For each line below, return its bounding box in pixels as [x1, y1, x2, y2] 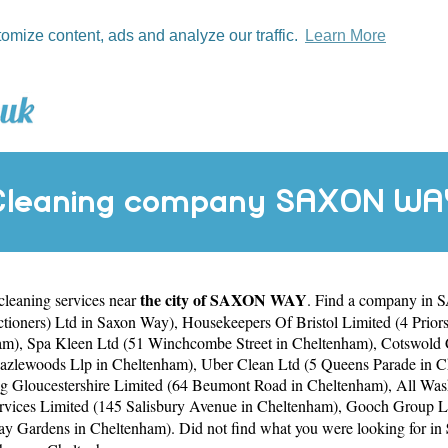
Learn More [304, 26, 386, 44]
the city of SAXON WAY [140, 287, 307, 311]
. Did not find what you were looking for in [171, 416, 446, 438]
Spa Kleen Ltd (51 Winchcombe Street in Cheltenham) [27, 331, 373, 353]
